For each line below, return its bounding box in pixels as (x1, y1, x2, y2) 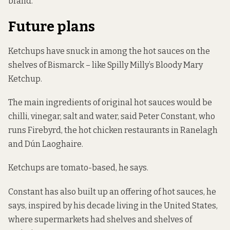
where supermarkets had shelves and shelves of (8, 214, 192, 224)
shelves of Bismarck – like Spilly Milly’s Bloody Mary (8, 60, 203, 70)
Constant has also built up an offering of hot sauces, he (8, 186, 216, 197)
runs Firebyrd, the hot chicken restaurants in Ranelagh (8, 125, 218, 136)
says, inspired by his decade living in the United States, (8, 200, 218, 210)
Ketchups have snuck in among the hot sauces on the (8, 46, 210, 56)
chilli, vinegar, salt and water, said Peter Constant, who (8, 111, 215, 122)
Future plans (8, 18, 95, 35)
